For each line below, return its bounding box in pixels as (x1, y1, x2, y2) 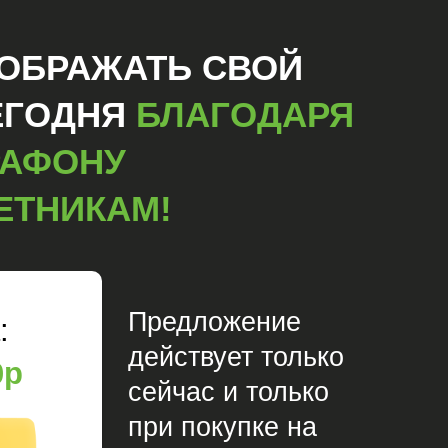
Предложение (128, 307, 301, 337)
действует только (128, 342, 344, 372)
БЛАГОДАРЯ (136, 95, 354, 134)
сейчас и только (128, 377, 329, 407)
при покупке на (128, 412, 317, 442)
